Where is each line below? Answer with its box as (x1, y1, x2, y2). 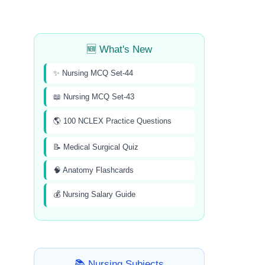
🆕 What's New (86, 44, 152, 56)
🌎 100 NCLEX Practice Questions (53, 117, 172, 126)
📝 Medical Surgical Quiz (53, 143, 138, 152)
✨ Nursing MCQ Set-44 (53, 69, 133, 78)
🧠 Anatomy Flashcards (53, 166, 134, 175)
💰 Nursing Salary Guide (53, 190, 135, 199)
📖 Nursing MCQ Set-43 (53, 92, 134, 102)
